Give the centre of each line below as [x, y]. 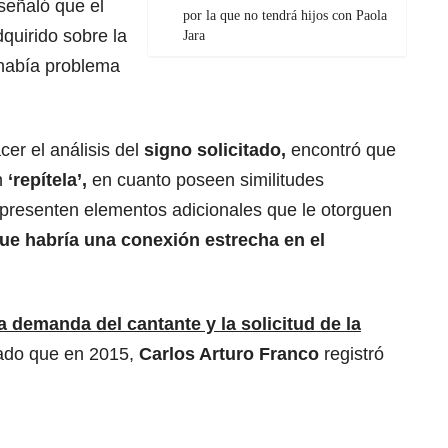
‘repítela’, [50, 180]
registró [351, 354]
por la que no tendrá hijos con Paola [285, 16]
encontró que [341, 150]
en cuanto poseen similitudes [208, 180]
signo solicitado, [212, 150]
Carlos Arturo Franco [229, 354]
